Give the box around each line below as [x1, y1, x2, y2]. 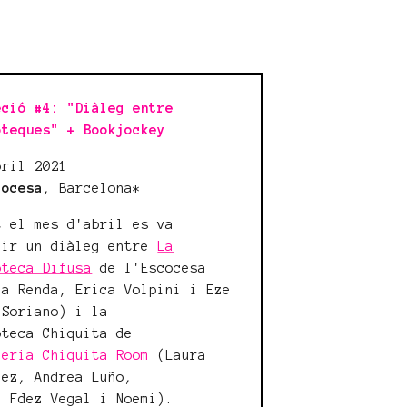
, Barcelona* [43, 181, 142, 195]
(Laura [149, 348, 207, 362]
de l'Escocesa [92, 261, 207, 275]
